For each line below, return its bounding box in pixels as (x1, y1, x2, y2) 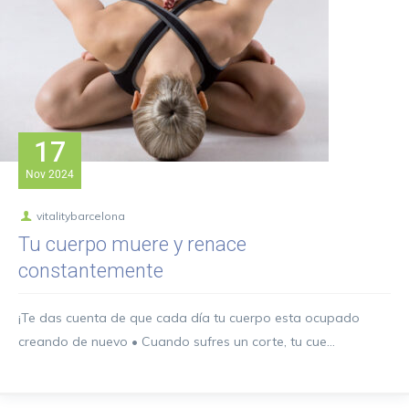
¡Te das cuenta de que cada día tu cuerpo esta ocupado (18, 309, 360, 326)
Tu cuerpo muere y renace (18, 233, 246, 256)
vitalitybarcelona (36, 209, 125, 223)
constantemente (18, 259, 163, 282)
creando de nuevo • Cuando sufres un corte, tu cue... (18, 333, 335, 350)
